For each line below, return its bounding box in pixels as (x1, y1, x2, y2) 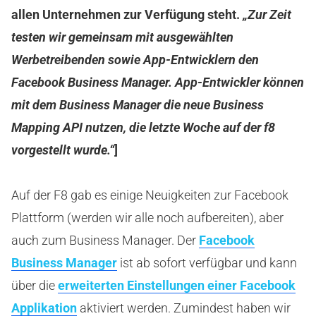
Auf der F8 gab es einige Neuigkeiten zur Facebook (11, 188, 288, 202)
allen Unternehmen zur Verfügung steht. (11, 7, 243, 22)
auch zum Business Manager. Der (11, 233, 199, 248)
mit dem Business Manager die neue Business (11, 97, 264, 112)
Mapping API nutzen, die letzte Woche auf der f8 (11, 120, 275, 135)
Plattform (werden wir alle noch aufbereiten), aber (11, 210, 284, 225)
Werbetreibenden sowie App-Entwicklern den (11, 52, 259, 67)
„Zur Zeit (243, 7, 291, 22)
